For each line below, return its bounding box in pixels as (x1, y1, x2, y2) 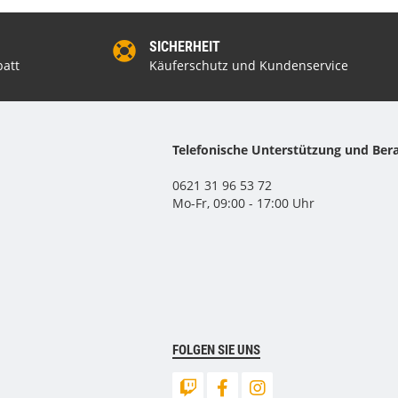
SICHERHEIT (149, 38, 220, 55)
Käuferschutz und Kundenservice (149, 57, 348, 74)
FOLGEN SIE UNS (172, 342, 261, 358)
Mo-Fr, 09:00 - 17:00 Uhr (172, 195, 315, 211)
